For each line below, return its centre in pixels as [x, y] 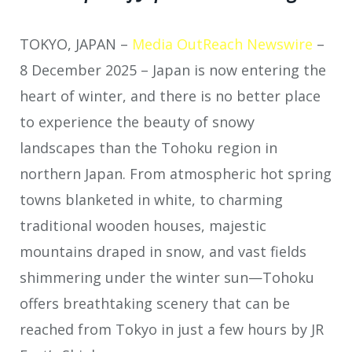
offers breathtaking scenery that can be [155, 304]
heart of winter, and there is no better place [170, 96]
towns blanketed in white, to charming [151, 200]
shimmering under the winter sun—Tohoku [167, 278]
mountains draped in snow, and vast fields [163, 252]
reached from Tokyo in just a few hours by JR [172, 330]
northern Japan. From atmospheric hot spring [176, 174]
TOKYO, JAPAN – [76, 44]
